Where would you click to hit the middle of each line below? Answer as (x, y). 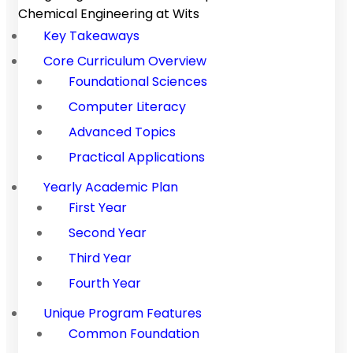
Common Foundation (134, 333)
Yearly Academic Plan (111, 187)
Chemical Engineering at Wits (109, 13)
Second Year (108, 232)
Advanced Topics (122, 132)
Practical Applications (137, 157)
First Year (98, 207)
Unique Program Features (123, 313)
